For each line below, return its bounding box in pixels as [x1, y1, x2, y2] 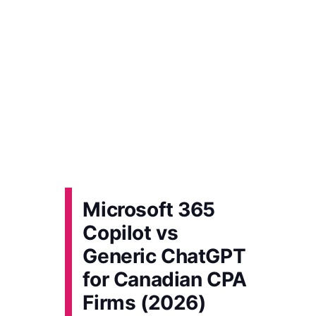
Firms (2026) [83, 291, 206, 315]
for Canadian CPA [83, 267, 247, 291]
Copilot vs [83, 221, 178, 245]
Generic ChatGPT [83, 244, 246, 268]
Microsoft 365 [83, 197, 216, 221]
